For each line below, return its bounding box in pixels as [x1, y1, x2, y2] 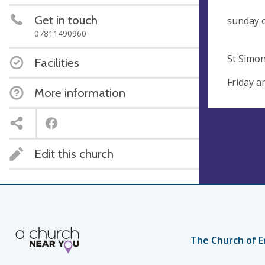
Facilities [34, 54, 79, 70]
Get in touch [34, 12, 98, 27]
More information [34, 85, 125, 100]
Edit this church [34, 146, 114, 161]
